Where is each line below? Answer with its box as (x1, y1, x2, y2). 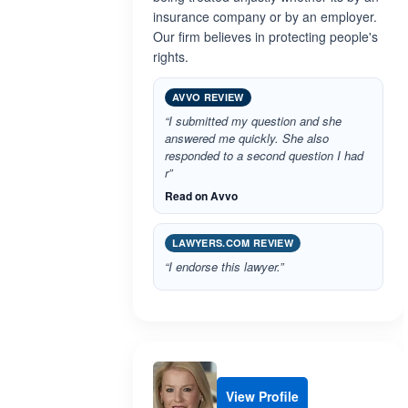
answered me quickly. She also (165, 129, 329, 147)
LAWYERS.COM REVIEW (172, 236, 293, 250)
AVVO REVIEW (172, 90, 244, 104)
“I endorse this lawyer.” (165, 258, 283, 275)
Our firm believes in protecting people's (153, 27, 378, 46)
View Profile (226, 387, 299, 405)
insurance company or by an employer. (153, 7, 381, 25)
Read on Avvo (165, 188, 238, 204)
